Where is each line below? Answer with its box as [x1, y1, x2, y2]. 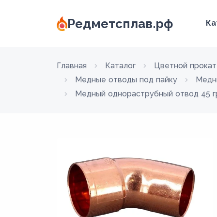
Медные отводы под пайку [75, 75, 177, 84]
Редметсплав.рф [67, 16, 173, 31]
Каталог [105, 61, 136, 70]
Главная [57, 61, 87, 70]
